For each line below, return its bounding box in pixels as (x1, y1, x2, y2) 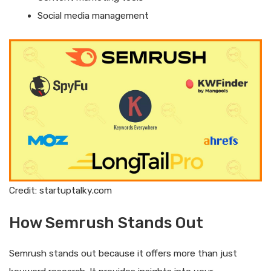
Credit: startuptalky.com (9, 184, 112, 196)
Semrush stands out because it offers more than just (9, 247, 237, 259)
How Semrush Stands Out (9, 213, 203, 232)
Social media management (37, 10, 149, 22)
